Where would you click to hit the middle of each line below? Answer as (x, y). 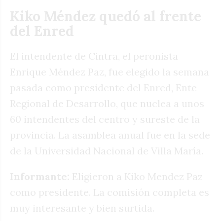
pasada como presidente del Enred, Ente (103, 87)
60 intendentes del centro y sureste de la (105, 119)
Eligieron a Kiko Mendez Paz (136, 176)
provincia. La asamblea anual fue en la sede (110, 135)
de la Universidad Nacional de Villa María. (107, 150)
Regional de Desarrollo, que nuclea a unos (107, 103)
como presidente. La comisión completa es (110, 192)
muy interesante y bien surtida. (82, 208)
